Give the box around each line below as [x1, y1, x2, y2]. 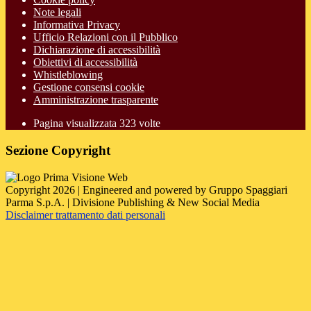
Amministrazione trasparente [33, 94, 158, 106]
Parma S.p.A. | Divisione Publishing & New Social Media [6, 196, 260, 208]
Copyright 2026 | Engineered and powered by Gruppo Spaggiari [6, 183, 287, 196]
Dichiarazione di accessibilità [33, 44, 160, 56]
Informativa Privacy [33, 19, 120, 31]
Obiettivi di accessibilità [33, 56, 137, 69]
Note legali [33, 6, 81, 19]
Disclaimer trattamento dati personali [6, 208, 165, 221]
